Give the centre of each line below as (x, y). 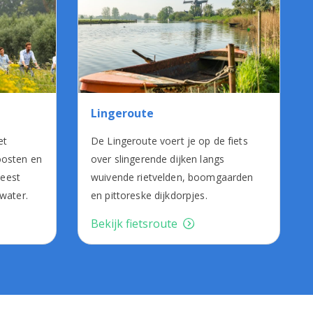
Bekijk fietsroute (134, 224)
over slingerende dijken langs (158, 159)
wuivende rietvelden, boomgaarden (172, 177)
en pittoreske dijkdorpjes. (149, 196)
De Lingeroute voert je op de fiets (169, 141)
